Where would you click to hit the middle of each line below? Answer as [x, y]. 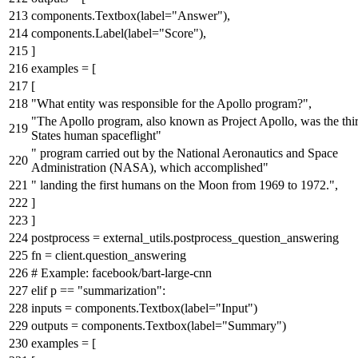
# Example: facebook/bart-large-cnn [121, 272]
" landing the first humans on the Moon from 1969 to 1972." [183, 185]
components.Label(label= [95, 33]
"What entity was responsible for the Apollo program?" [170, 103]
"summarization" [120, 290]
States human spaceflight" [96, 135]
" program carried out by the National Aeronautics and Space [185, 153]
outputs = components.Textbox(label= [127, 325]
